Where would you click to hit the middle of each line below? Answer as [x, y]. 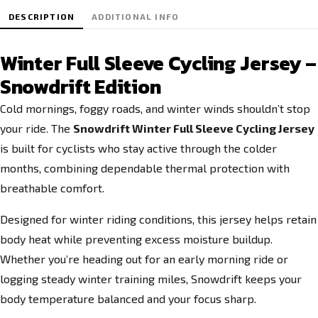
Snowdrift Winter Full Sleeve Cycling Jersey [194, 128]
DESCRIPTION [42, 16]
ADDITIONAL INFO [136, 16]
